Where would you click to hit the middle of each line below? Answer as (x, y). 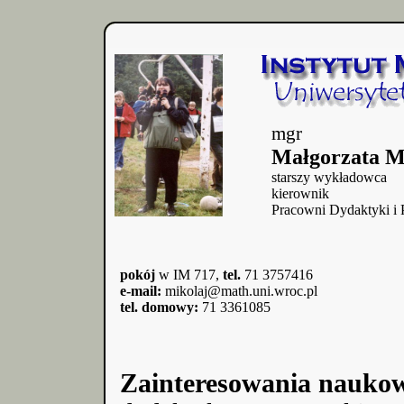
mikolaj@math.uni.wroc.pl (239, 291)
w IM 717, (189, 275)
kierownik (300, 193)
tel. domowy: (159, 307)
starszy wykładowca (329, 177)
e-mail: (141, 291)
